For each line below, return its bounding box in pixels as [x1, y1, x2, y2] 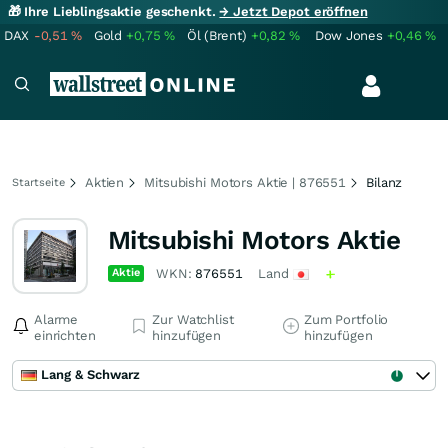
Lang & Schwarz [41, 367, 140, 382]
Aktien [85, 175, 125, 190]
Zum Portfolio [303, 312, 389, 327]
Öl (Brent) [187, 28, 247, 43]
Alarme [34, 312, 79, 327]
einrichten [34, 328, 96, 343]
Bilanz [366, 175, 403, 190]
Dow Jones [315, 28, 383, 43]
